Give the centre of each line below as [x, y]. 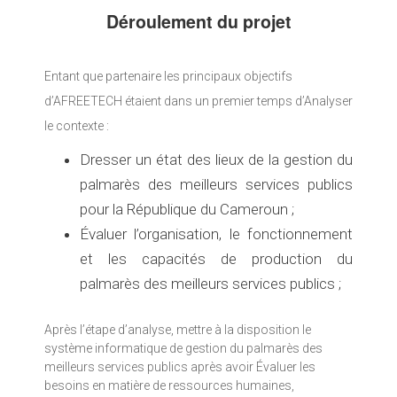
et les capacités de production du [216, 258]
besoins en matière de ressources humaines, [169, 385]
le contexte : [77, 125]
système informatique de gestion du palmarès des [183, 348]
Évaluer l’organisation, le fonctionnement [216, 234]
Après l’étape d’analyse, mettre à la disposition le [178, 329]
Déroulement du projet [198, 21]
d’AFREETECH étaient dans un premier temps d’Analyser [198, 101]
